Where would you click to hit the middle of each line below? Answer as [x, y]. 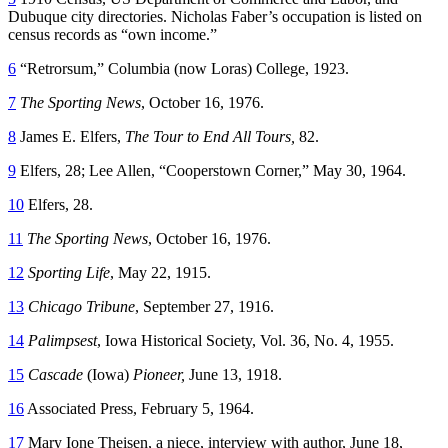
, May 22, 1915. [160, 272]
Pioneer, [157, 374]
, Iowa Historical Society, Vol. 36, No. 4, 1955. [245, 340]
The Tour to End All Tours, [212, 136]
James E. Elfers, [70, 136]
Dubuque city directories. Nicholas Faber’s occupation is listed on [215, 16]
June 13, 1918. [233, 374]
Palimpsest [60, 340]
